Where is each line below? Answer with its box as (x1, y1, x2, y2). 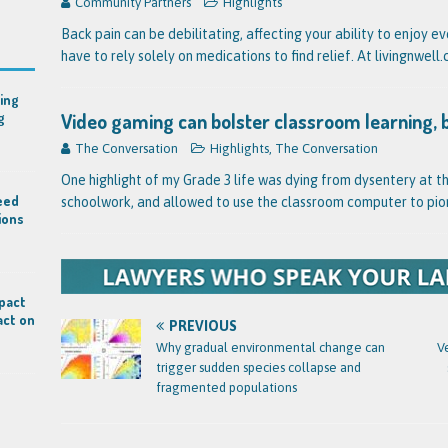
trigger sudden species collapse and (155, 359, 361, 375)
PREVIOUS (168, 317, 237, 334)
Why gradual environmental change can (155, 339, 385, 355)
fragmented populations (155, 379, 297, 395)
